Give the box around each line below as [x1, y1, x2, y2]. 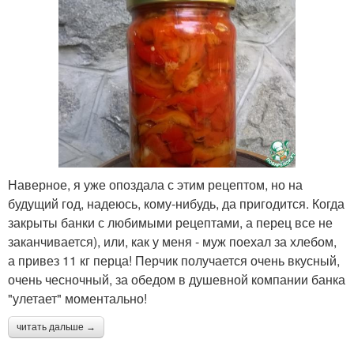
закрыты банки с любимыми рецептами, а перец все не [8, 213, 333, 232]
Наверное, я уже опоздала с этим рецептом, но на [8, 175, 303, 194]
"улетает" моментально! [8, 288, 147, 307]
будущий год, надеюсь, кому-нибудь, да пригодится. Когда [8, 194, 345, 213]
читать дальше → [17, 321, 96, 333]
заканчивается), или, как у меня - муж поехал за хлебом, [8, 232, 337, 250]
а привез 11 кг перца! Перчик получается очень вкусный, [8, 250, 340, 269]
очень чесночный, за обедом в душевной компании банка [8, 269, 345, 288]
